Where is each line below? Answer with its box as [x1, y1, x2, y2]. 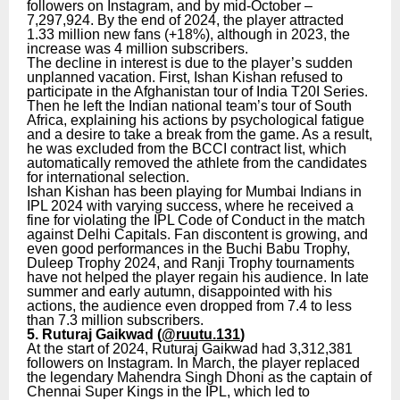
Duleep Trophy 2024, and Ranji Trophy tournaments [27, 254, 354, 271]
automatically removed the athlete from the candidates [27, 154, 367, 171]
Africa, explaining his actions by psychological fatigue [27, 112, 364, 128]
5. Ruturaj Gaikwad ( [27, 326, 162, 342]
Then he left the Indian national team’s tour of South [27, 97, 352, 113]
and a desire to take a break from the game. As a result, [27, 126, 372, 142]
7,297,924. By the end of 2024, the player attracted [27, 12, 344, 28]
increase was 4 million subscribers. [27, 40, 248, 56]
